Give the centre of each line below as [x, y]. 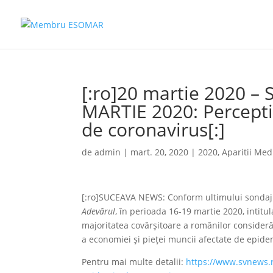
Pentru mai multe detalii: [134, 262]
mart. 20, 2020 [160, 152]
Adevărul [99, 211]
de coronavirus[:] [154, 129]
